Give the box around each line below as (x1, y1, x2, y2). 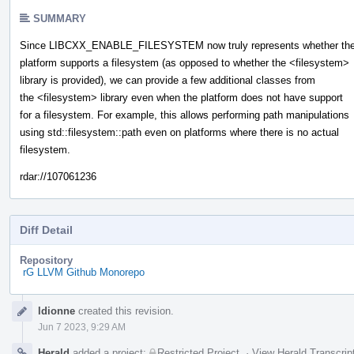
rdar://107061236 (20, 170, 96, 183)
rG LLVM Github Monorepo (23, 265, 145, 278)
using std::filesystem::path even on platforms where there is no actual (20, 126, 339, 138)
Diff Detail (20, 223, 73, 236)
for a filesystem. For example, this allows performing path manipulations (20, 108, 349, 121)
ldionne (38, 304, 75, 317)
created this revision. (75, 304, 174, 317)
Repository (20, 254, 73, 266)
